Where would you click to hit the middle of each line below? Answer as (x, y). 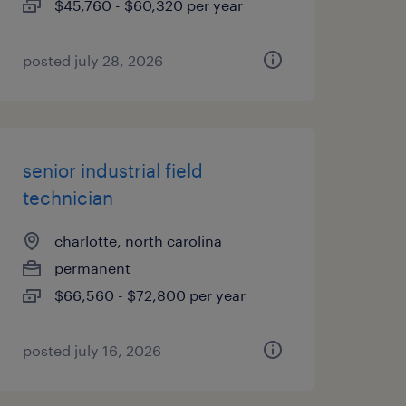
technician (68, 198)
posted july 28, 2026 (92, 60)
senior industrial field (112, 170)
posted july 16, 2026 (92, 350)
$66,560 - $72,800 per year (150, 295)
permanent (92, 268)
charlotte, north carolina (138, 241)
